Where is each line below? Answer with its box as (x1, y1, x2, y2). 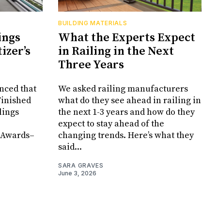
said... (58, 141, 82, 153)
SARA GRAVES (58, 162, 104, 170)
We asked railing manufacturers (58, 83, 188, 95)
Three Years (58, 58, 124, 73)
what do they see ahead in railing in (58, 95, 201, 107)
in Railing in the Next (58, 44, 174, 59)
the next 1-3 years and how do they (58, 107, 195, 118)
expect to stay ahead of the (58, 118, 164, 130)
